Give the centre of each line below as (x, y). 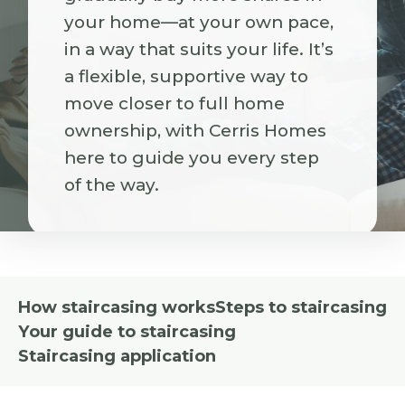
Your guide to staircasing (127, 331)
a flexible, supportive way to (187, 76)
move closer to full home (175, 104)
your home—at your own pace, (199, 22)
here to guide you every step (192, 158)
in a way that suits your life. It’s (199, 49)
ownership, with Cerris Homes (196, 131)
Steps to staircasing (301, 307)
